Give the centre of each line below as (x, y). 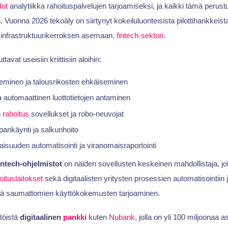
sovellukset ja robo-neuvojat (76, 113)
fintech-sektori (140, 35)
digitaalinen (41, 217)
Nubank (122, 217)
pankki (75, 217)
